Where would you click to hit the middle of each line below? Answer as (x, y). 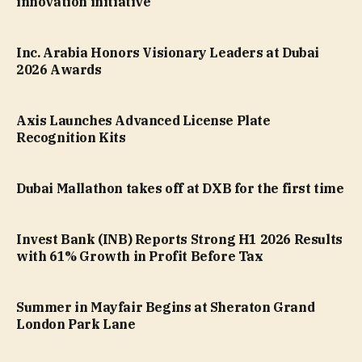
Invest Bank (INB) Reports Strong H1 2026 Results (179, 239)
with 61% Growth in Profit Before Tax (140, 256)
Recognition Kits (71, 137)
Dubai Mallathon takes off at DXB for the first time (180, 188)
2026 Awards (59, 69)
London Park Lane (76, 324)
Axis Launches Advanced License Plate (143, 120)
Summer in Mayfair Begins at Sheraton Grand (166, 307)
